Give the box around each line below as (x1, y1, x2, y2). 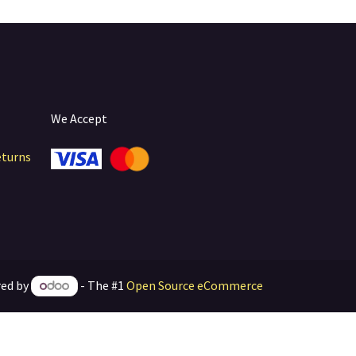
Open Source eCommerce (126, 277, 263, 293)
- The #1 (78, 277, 126, 293)
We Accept (50, 110, 107, 126)
